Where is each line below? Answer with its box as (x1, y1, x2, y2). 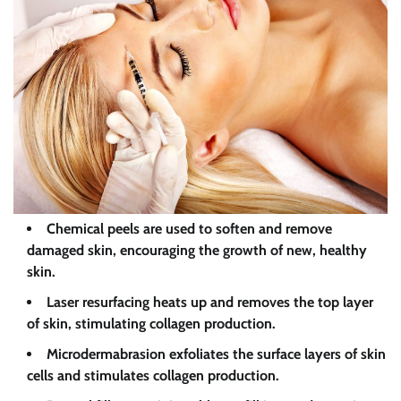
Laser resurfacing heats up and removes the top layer (47, 293, 373, 311)
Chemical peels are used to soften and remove (47, 219, 332, 237)
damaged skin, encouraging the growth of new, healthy (27, 241, 367, 259)
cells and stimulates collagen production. (27, 366, 279, 384)
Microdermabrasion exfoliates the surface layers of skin (47, 345, 386, 363)
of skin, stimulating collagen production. (27, 314, 276, 332)
